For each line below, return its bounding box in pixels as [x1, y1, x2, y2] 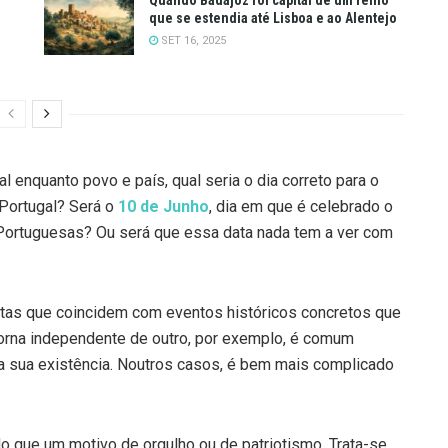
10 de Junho [118, 197, 209, 217]
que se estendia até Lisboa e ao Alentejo [149, 9, 397, 26]
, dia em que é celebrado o [209, 197, 393, 217]
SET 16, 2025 [158, 33, 226, 47]
